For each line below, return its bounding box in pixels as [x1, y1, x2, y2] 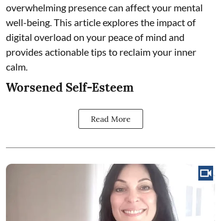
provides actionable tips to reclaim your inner [6, 45, 196, 58]
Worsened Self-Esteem [6, 79, 134, 95]
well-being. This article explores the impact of [6, 16, 196, 28]
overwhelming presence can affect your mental [6, 1, 203, 13]
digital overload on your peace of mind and [6, 31, 184, 43]
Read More [90, 113, 131, 124]
